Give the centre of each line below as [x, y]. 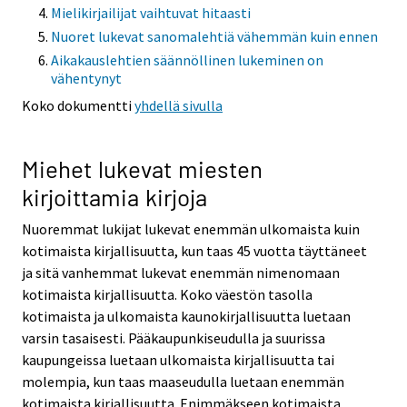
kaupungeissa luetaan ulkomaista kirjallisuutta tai [178, 359]
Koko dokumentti [78, 106]
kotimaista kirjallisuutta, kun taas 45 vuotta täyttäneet [194, 250]
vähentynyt [86, 79]
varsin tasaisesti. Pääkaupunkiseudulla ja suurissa [174, 338]
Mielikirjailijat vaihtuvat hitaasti [151, 13]
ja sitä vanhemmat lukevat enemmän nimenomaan [181, 272]
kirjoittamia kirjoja [114, 196]
